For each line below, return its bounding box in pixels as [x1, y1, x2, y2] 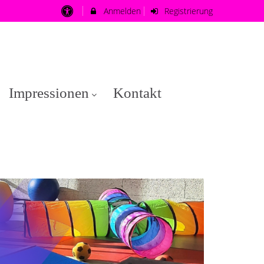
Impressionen [8, 85, 89, 101]
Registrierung [162, 5, 213, 16]
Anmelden [101, 5, 141, 16]
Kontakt [113, 85, 161, 101]
